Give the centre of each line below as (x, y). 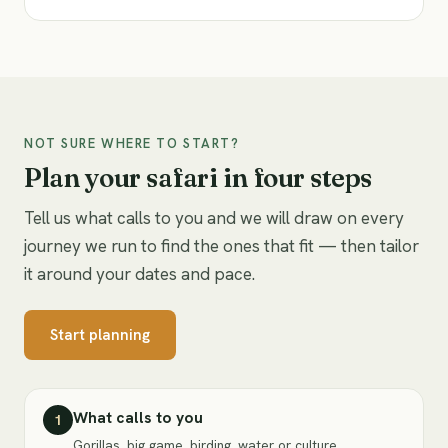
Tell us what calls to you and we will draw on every (214, 218)
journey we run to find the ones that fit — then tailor (221, 246)
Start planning (100, 335)
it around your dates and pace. (139, 274)
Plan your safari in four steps (198, 178)
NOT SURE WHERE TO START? (132, 143)
